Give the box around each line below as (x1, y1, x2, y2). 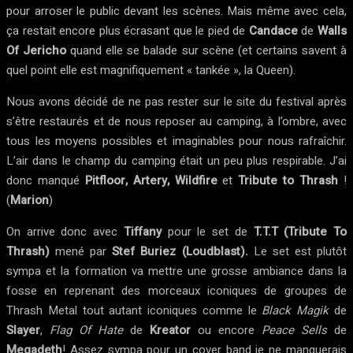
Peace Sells (262, 321, 327, 339)
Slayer (6, 321, 40, 339)
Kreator (150, 321, 191, 339)
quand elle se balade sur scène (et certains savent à (66, 42, 347, 59)
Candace (248, 22, 298, 39)
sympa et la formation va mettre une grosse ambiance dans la (6, 262, 347, 280)
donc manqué (6, 172, 85, 189)
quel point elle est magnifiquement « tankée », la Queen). (6, 61, 295, 79)
